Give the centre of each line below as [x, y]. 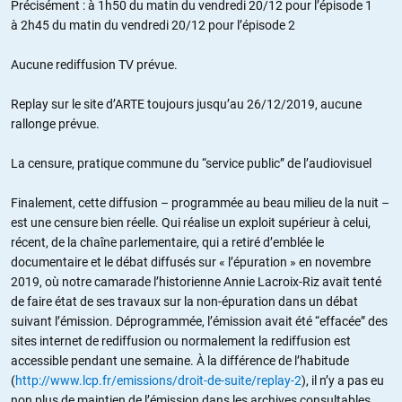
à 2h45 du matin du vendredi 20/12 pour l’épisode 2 [153, 25]
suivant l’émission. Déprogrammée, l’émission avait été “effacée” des [199, 321]
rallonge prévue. [55, 123]
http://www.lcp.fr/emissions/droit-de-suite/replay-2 [158, 380]
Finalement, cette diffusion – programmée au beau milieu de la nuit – [200, 202]
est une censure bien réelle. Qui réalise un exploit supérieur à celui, [191, 222]
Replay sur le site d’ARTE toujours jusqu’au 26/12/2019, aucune [186, 104]
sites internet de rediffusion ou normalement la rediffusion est [181, 341]
